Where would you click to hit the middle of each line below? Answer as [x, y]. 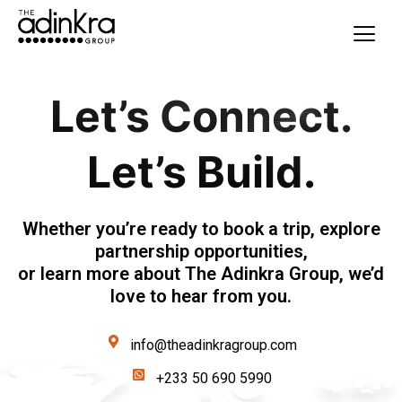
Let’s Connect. [201, 116]
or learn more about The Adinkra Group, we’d [201, 274]
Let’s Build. [201, 172]
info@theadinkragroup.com [214, 345]
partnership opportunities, [201, 251]
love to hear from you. [201, 296]
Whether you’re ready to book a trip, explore [201, 229]
